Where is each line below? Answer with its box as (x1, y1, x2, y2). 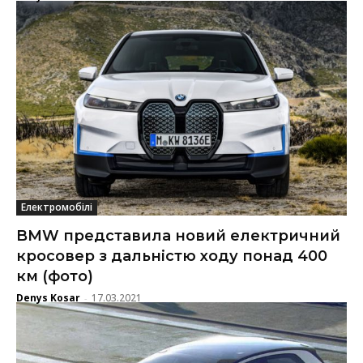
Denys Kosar (16, 291, 80, 305)
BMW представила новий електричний (16, 227, 340, 246)
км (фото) (16, 267, 93, 286)
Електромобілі (21, 200, 92, 215)
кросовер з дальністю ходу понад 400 (16, 247, 327, 266)
